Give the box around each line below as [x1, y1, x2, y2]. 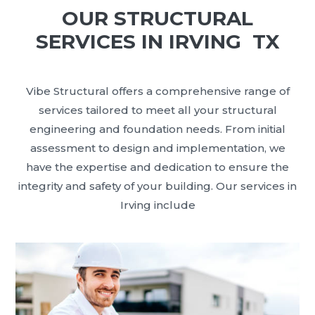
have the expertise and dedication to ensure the [26, 160, 289, 174]
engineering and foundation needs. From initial [30, 122, 285, 136]
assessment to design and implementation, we [30, 141, 285, 155]
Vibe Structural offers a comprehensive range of [25, 84, 290, 98]
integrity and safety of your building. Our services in [18, 179, 297, 193]
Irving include [120, 198, 195, 212]
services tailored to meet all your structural [38, 103, 277, 117]
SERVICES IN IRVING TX [35, 30, 280, 54]
